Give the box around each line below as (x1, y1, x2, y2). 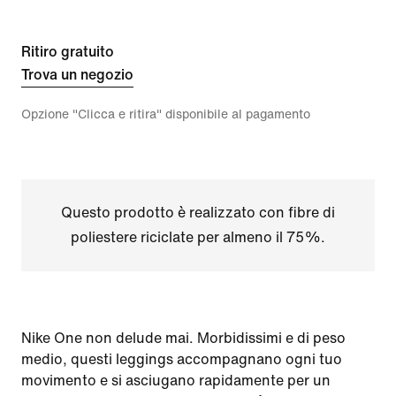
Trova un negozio (21, 67, 133, 82)
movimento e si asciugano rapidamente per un (21, 373, 331, 388)
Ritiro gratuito (21, 44, 114, 59)
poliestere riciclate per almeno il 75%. (70, 230, 325, 245)
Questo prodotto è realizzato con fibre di (60, 205, 335, 220)
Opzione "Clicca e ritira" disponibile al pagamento (21, 108, 310, 121)
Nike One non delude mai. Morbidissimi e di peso (21, 331, 346, 346)
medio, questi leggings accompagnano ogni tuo (21, 352, 342, 367)
